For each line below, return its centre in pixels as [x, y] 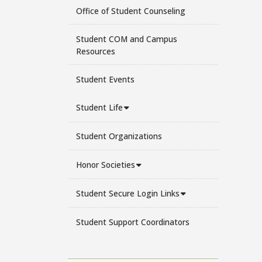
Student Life [99, 108]
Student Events [105, 79]
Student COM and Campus [126, 39]
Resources [95, 51]
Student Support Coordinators [132, 222]
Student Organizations [119, 136]
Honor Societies [105, 164]
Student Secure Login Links [127, 193]
